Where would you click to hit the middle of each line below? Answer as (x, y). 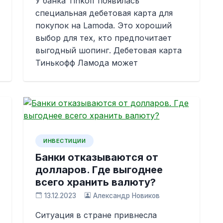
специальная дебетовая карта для (104, 13)
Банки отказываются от (97, 157)
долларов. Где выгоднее (99, 170)
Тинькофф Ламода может (87, 63)
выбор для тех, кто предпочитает (104, 38)
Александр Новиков (126, 196)
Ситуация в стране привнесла (96, 215)
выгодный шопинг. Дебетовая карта (109, 50)
